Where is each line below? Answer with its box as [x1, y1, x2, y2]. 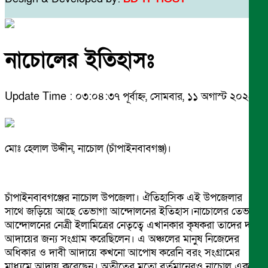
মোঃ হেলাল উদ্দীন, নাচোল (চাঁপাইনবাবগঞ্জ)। [5, 141, 171, 156]
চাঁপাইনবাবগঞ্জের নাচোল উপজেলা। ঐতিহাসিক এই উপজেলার [5, 190, 242, 205]
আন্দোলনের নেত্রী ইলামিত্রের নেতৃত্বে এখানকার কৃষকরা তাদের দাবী [5, 218, 261, 232]
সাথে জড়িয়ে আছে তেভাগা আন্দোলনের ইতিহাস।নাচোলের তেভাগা [5, 204, 260, 218]
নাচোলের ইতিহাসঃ [5, 46, 154, 75]
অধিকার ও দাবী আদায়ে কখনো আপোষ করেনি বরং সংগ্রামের [5, 245, 240, 260]
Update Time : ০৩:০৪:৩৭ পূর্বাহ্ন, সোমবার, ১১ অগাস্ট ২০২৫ [5, 89, 255, 103]
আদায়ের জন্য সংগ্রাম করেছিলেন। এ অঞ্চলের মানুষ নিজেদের [5, 232, 239, 246]
